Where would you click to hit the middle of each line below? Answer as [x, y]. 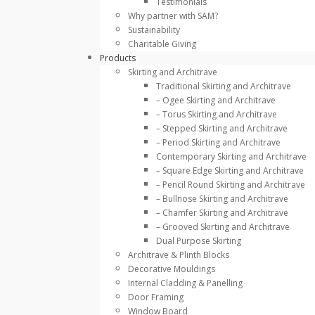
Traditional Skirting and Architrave [224, 86]
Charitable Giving [162, 44]
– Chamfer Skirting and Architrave [222, 213]
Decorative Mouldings [172, 269]
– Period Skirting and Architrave [218, 143]
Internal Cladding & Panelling [185, 283]
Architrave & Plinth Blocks [179, 255]
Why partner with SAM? [173, 16]
